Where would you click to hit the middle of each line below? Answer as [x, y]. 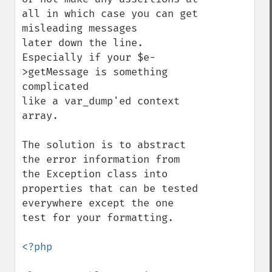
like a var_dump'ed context [101, 101]
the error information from [101, 159]
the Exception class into [95, 174]
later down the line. [83, 43]
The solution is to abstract [104, 145]
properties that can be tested [110, 189]
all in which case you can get [110, 14]
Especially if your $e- [89, 57]
